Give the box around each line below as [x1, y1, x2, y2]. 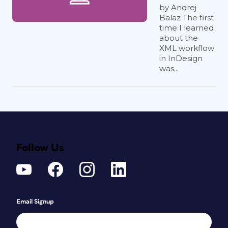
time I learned [159, 23, 214, 33]
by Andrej [159, 3, 196, 12]
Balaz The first [159, 13, 214, 22]
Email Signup [16, 198, 54, 205]
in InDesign [159, 53, 203, 63]
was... [159, 64, 179, 73]
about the [159, 33, 198, 43]
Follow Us [16, 142, 64, 153]
